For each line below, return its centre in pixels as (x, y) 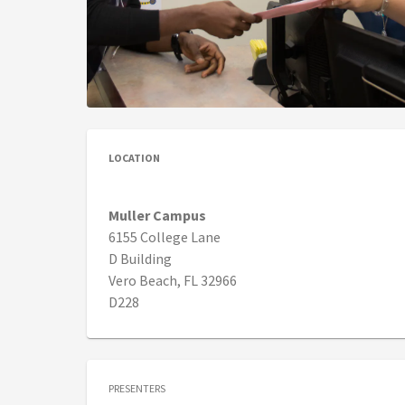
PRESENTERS (137, 389)
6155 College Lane (165, 237)
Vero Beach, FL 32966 (173, 281)
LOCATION (134, 158)
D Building (140, 259)
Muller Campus (157, 216)
